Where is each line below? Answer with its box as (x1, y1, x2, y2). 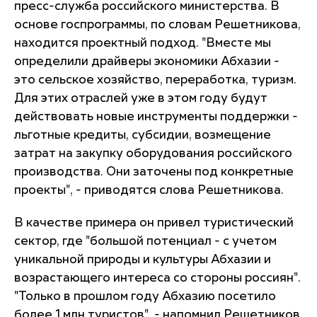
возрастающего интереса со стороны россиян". (14, 272, 301, 284)
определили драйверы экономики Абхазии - (14, 55, 279, 68)
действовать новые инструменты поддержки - (14, 110, 298, 123)
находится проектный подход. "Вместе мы (14, 37, 271, 50)
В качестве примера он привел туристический (14, 217, 294, 229)
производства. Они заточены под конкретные (14, 166, 294, 178)
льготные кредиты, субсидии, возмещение (14, 129, 271, 142)
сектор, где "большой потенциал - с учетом (14, 235, 277, 248)
